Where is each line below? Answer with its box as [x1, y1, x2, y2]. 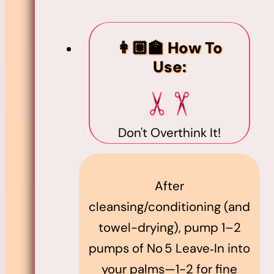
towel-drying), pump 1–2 [98, 219, 241, 235]
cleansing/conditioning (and [89, 198, 250, 215]
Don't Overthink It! [118, 125, 221, 141]
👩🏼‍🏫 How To [116, 37, 223, 58]
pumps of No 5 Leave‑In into [89, 240, 250, 256]
